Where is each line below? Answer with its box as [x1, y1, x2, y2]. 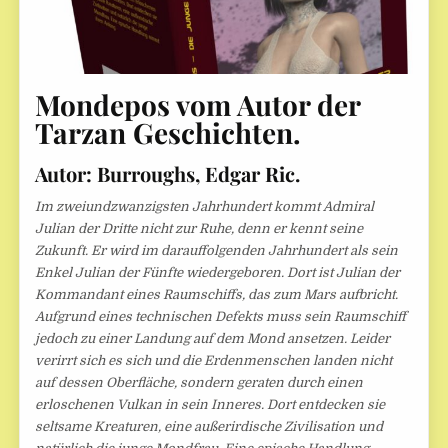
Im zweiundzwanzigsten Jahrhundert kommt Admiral [35, 198, 375, 214]
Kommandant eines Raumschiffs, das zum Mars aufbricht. [35, 286, 399, 302]
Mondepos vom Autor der [35, 86, 361, 124]
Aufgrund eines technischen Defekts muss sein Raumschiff [35, 308, 407, 324]
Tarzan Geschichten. [35, 114, 302, 152]
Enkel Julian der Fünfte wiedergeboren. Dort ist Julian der [35, 264, 401, 280]
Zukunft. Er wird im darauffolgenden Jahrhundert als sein [35, 242, 399, 258]
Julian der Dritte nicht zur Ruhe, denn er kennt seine [35, 220, 364, 236]
